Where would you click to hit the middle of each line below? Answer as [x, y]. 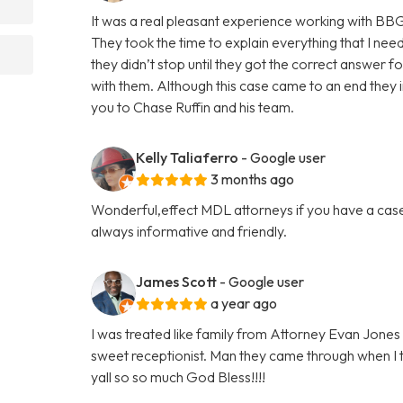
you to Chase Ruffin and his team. [193, 107]
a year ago [244, 303]
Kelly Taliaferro [188, 157]
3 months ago [253, 179]
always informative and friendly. [189, 231]
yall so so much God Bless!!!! [179, 376]
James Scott [177, 281]
